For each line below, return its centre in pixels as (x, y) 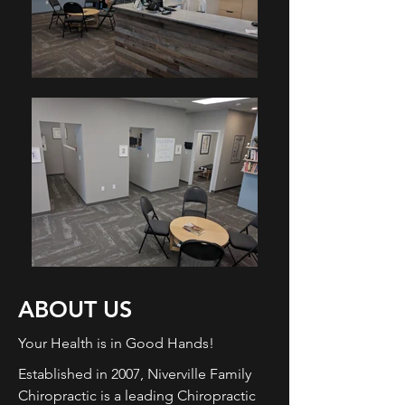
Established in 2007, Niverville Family (135, 374)
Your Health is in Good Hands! (116, 343)
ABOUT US (75, 309)
